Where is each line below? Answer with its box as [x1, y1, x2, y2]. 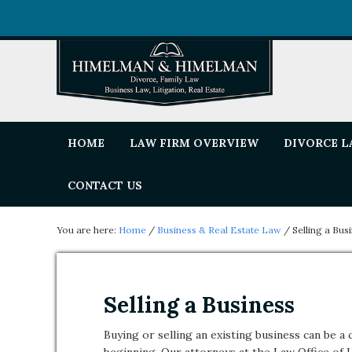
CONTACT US [68, 178, 142, 192]
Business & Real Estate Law [157, 224, 281, 236]
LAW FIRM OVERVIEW [130, 136, 258, 150]
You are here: [57, 224, 119, 236]
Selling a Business [104, 291, 295, 319]
